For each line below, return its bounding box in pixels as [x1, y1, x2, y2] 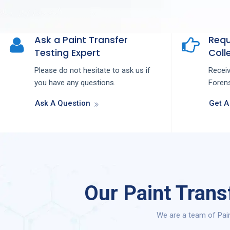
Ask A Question [35, 99, 90, 108]
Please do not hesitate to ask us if [34, 66, 150, 75]
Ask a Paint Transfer [34, 33, 128, 47]
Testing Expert [34, 46, 100, 60]
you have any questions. [34, 78, 116, 88]
